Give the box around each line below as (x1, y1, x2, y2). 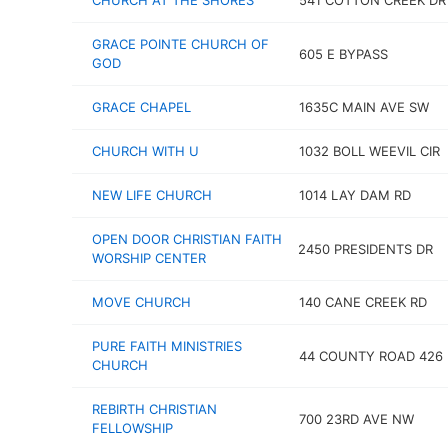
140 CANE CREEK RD (298, 294, 427, 310)
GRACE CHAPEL (92, 99, 191, 115)
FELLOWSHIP (92, 420, 173, 436)
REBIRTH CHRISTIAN (92, 401, 217, 417)
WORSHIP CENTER (92, 250, 206, 266)
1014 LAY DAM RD (298, 187, 411, 203)
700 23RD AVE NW (298, 410, 414, 427)
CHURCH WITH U (92, 143, 199, 159)
